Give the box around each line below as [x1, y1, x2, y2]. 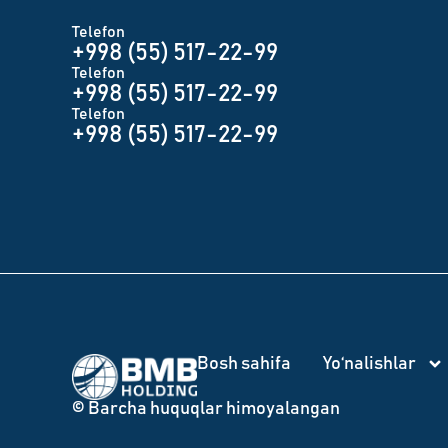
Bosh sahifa [197, 355, 291, 373]
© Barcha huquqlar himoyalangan [72, 399, 340, 418]
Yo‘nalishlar [323, 355, 416, 373]
